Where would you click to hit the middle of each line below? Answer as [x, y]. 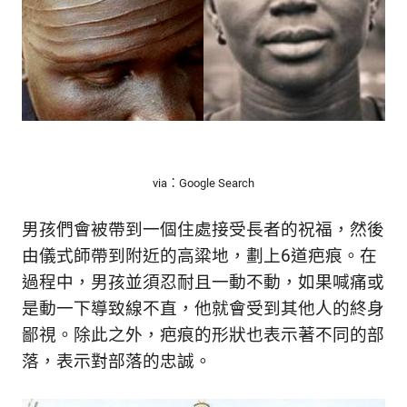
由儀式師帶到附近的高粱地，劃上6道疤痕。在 [199, 256]
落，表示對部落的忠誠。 [117, 362]
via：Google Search [203, 183]
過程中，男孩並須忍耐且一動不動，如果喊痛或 [203, 283]
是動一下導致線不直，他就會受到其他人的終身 [203, 309]
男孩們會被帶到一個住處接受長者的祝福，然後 [203, 230]
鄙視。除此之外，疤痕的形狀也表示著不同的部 [203, 335]
